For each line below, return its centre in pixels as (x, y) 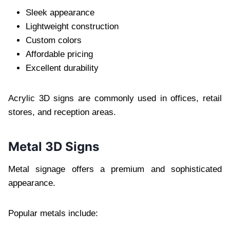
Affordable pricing (59, 54)
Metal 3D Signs (54, 146)
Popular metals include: (53, 213)
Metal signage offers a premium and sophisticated (115, 169)
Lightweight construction (72, 26)
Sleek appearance (60, 12)
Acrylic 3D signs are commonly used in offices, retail (115, 98)
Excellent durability (62, 68)
